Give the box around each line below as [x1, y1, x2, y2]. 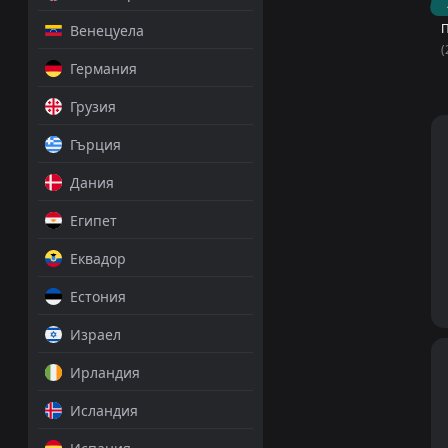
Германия [69, 59, 137, 78]
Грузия [69, 97, 116, 116]
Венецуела [69, 21, 144, 40]
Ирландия [69, 363, 140, 382]
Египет [69, 211, 117, 230]
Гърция [69, 135, 121, 154]
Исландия [69, 401, 138, 420]
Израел [69, 325, 121, 344]
